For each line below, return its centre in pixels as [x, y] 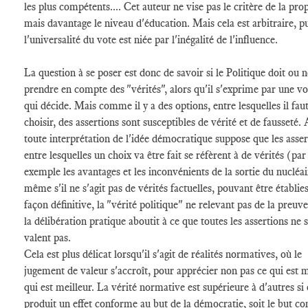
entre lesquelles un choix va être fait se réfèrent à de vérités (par [165, 155]
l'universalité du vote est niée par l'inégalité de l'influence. [152, 40]
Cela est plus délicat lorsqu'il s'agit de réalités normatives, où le [163, 254]
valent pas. [49, 238]
